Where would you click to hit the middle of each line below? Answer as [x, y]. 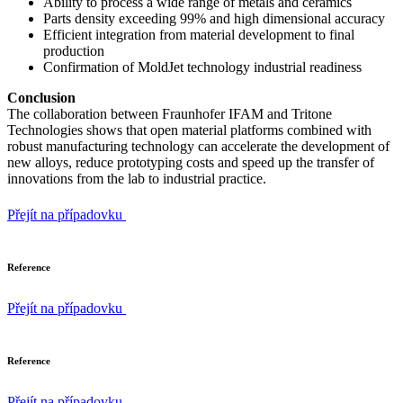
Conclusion [41, 98]
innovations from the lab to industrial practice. [137, 179]
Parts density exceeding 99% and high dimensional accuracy [214, 19]
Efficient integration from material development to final [199, 35]
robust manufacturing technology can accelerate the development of [198, 147]
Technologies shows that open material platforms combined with [189, 130]
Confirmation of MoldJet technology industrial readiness [202, 67]
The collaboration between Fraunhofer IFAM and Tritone [170, 114]
